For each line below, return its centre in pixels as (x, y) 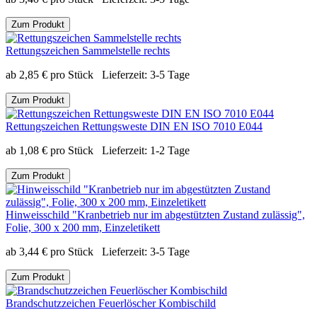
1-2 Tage (170, 150)
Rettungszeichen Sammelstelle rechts (88, 50)
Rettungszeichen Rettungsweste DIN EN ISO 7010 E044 (134, 126)
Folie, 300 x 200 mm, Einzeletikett (83, 227)
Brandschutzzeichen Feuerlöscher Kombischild (111, 303)
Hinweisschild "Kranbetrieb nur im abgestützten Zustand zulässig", (155, 214)
